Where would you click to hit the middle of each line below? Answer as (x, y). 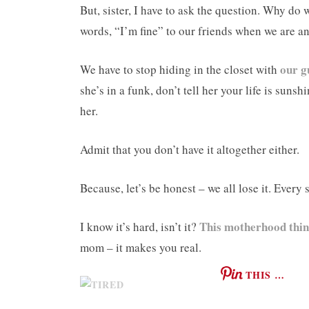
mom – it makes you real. (141, 248)
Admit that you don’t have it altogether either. (190, 150)
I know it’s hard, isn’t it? (140, 227)
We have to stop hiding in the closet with (180, 70)
